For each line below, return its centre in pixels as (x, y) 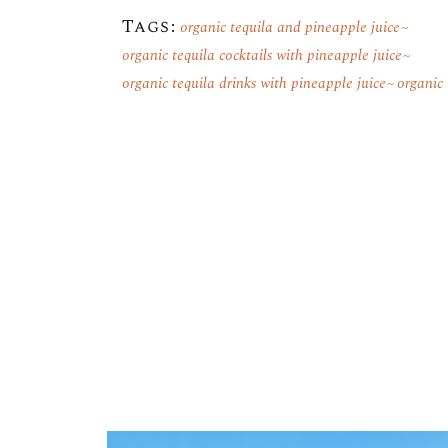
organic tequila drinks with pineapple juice (254, 83)
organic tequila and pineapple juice (290, 27)
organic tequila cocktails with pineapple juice (262, 55)
